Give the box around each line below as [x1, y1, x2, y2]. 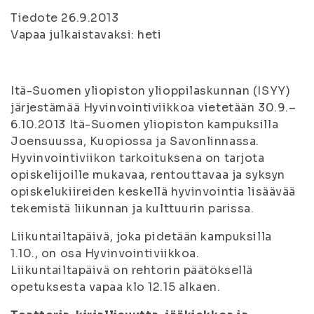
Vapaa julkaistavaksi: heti [11, 27, 162, 42]
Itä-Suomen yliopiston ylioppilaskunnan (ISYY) [11, 83, 291, 98]
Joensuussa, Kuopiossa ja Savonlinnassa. [11, 134, 259, 149]
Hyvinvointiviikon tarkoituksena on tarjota [11, 151, 265, 165]
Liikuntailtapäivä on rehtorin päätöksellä [11, 263, 253, 278]
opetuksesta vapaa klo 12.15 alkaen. [11, 280, 221, 294]
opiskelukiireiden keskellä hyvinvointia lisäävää [11, 184, 296, 199]
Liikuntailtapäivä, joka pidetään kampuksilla [11, 229, 272, 244]
